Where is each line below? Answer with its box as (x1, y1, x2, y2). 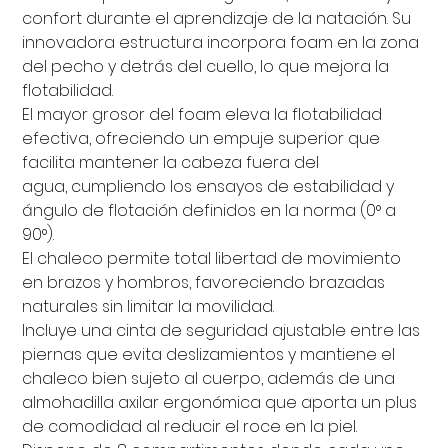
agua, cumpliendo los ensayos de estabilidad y (22, 175, 395, 199)
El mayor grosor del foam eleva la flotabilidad (22, 103, 383, 127)
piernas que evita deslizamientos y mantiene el (22, 343, 396, 367)
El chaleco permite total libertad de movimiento (22, 247, 402, 271)
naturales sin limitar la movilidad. (22, 295, 275, 319)
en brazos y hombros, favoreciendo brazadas (22, 271, 386, 295)
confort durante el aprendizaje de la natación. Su (22, 7, 412, 31)
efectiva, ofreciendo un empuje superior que (22, 127, 381, 151)
